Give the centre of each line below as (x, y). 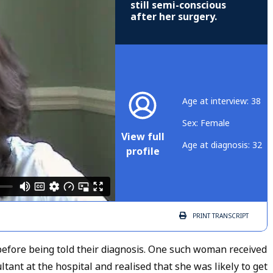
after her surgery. (174, 17)
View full (143, 136)
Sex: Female (206, 123)
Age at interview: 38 (222, 101)
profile (143, 151)
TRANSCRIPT (229, 216)
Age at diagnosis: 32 (222, 145)
